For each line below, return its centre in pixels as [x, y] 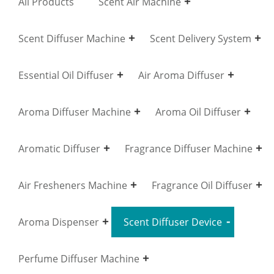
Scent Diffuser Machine [72, 38]
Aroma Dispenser [59, 222]
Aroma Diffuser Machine [75, 112]
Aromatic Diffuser [59, 148]
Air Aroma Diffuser [181, 75]
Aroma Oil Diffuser [198, 112]
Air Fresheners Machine [73, 185]
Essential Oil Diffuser [66, 75]
